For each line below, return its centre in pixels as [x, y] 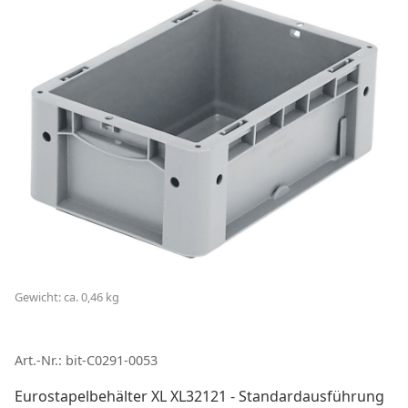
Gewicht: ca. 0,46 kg [67, 297]
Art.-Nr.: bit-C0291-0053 [86, 360]
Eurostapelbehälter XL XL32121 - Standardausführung [199, 396]
